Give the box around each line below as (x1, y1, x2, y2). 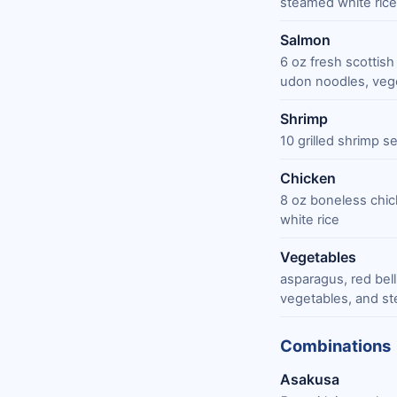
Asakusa (280, 370, 339, 388)
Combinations (280, 335, 391, 355)
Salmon (280, 30, 331, 49)
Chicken (280, 168, 336, 187)
